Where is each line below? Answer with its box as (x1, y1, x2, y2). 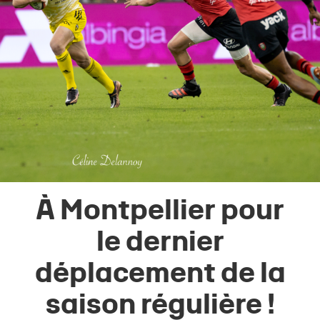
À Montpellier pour (36, 199, 284, 225)
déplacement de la (34, 262, 286, 288)
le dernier (96, 231, 224, 256)
